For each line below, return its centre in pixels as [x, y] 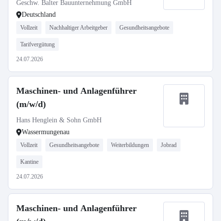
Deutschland [39, 15]
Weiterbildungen [130, 145]
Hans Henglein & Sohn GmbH [59, 120]
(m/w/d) [31, 104]
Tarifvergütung [37, 44]
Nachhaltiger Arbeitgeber [78, 28]
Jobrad [169, 145]
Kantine [29, 162]
